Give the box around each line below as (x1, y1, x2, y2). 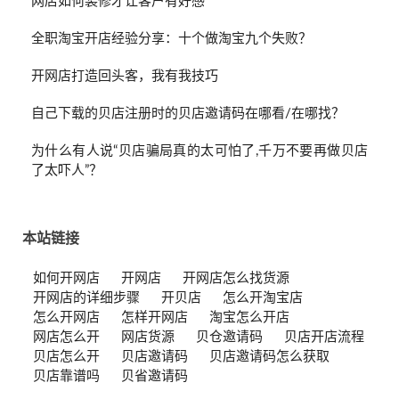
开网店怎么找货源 (183, 272, 289, 286)
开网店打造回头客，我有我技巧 (31, 69, 218, 84)
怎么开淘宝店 (223, 291, 303, 305)
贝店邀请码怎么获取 (209, 350, 330, 364)
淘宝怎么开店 (209, 311, 289, 325)
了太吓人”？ (31, 164, 102, 178)
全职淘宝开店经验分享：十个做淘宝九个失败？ (31, 32, 312, 46)
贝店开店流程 (284, 330, 364, 345)
